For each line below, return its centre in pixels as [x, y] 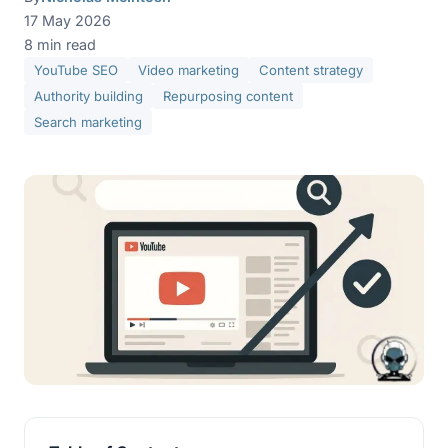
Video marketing [188, 70]
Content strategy [311, 70]
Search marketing [88, 122]
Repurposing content [228, 96]
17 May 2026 [67, 20]
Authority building [88, 96]
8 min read [60, 44]
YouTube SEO [76, 70]
